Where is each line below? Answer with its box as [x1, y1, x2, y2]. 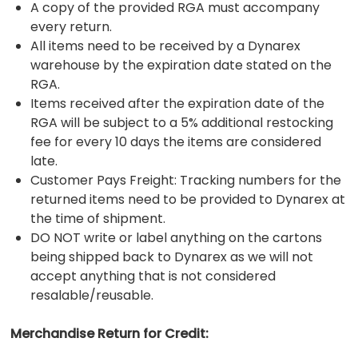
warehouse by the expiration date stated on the [30, 55, 332, 74]
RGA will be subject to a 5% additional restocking [30, 113, 334, 132]
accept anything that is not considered [30, 266, 276, 285]
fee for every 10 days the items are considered [30, 132, 322, 151]
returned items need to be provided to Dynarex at [30, 189, 346, 209]
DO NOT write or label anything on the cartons [30, 228, 323, 247]
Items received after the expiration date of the [30, 93, 325, 113]
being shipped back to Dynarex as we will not [30, 247, 314, 266]
